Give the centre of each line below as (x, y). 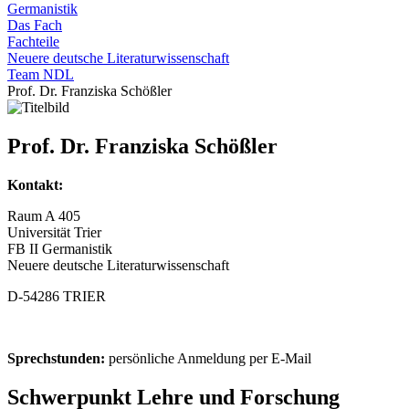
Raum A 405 (44, 215)
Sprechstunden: (58, 358)
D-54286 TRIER (57, 296)
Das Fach (35, 25)
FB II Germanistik (60, 248)
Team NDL (41, 74)
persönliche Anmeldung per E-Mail (210, 358)
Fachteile (33, 42)
